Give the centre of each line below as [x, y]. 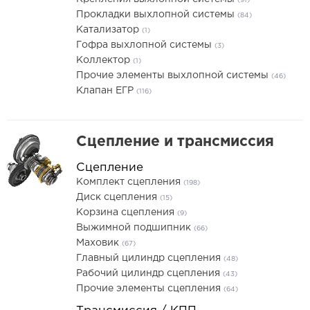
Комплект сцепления [130, 182]
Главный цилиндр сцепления [150, 258]
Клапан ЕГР [106, 91]
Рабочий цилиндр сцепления [149, 273]
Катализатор [109, 30]
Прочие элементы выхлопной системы [174, 75]
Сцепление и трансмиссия [175, 142]
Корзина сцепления [127, 212]
